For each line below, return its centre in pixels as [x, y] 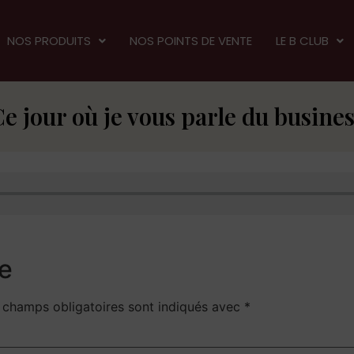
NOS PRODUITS [49, 41]
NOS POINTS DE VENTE [191, 41]
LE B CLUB [303, 41]
